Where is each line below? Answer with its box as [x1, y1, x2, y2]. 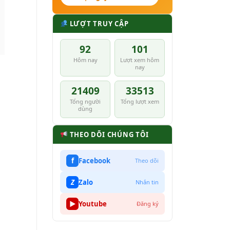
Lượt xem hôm [120, 55, 159, 64]
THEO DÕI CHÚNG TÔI [67, 129, 149, 139]
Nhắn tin [136, 178, 159, 186]
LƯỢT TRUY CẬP [67, 18, 129, 28]
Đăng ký [137, 200, 159, 208]
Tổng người [70, 97, 101, 105]
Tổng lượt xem [120, 97, 159, 105]
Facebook [79, 156, 110, 165]
